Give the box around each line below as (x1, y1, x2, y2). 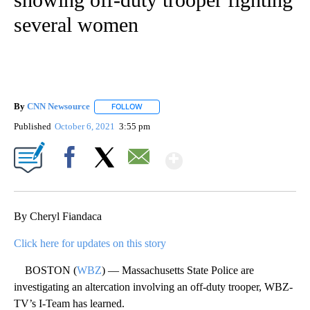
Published (14, 120, 51, 131)
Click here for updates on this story (14, 237, 166, 249)
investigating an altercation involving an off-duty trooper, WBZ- (14, 280, 293, 293)
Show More (181, 142, 291, 167)
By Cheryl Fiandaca (14, 210, 102, 222)
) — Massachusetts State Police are (102, 264, 254, 276)
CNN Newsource (27, 101, 90, 112)
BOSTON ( (14, 264, 77, 276)
